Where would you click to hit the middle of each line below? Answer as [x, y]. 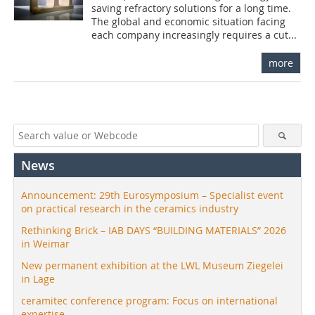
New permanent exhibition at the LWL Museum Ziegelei [152, 265]
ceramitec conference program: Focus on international [149, 300]
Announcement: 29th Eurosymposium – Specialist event [152, 195]
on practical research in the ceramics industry [130, 208]
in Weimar [45, 243]
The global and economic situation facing [189, 21]
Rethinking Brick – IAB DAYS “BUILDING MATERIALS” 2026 [154, 230]
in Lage [38, 278]
